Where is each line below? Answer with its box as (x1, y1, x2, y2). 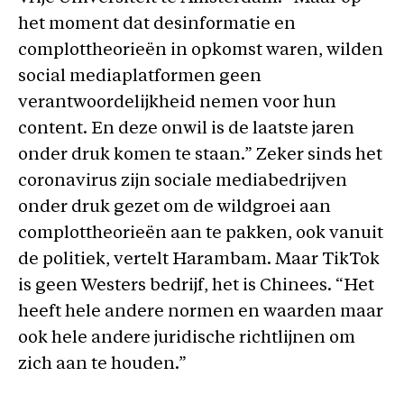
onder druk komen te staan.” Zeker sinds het (18, 147, 382, 164)
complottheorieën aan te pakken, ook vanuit (18, 225, 383, 243)
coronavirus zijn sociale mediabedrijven (18, 173, 347, 190)
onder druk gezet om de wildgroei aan (18, 199, 331, 216)
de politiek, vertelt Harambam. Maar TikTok (18, 252, 380, 269)
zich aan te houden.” (18, 356, 187, 373)
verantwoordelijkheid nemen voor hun (18, 95, 336, 112)
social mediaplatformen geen (18, 69, 262, 86)
